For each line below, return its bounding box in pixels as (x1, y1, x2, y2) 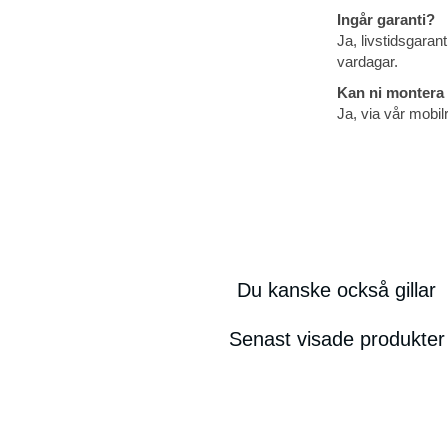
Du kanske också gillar (237, 279, 436, 302)
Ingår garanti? (336, 11, 435, 29)
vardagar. (336, 53, 398, 71)
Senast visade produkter (228, 328, 445, 351)
